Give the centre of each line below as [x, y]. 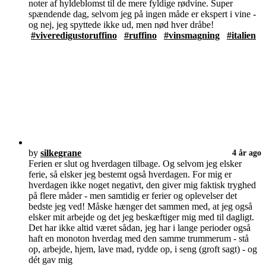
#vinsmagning [192, 35]
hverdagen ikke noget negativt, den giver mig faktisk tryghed [142, 185]
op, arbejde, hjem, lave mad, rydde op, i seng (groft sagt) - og [143, 249]
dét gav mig [50, 259]
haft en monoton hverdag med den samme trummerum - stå [139, 238]
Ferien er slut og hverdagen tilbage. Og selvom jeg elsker [135, 163]
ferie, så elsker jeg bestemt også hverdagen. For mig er [130, 174]
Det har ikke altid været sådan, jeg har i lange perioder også [140, 227]
